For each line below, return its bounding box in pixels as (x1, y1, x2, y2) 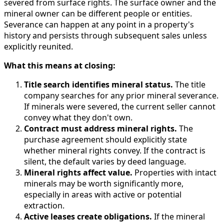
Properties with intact (132, 167, 216, 178)
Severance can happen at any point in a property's (4, 19, 194, 30)
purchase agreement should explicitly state (24, 134, 187, 145)
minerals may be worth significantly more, (24, 178, 183, 189)
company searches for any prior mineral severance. (24, 90, 218, 101)
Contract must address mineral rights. (24, 123, 177, 134)
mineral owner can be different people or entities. (4, 8, 192, 19)
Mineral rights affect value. (24, 167, 132, 178)
